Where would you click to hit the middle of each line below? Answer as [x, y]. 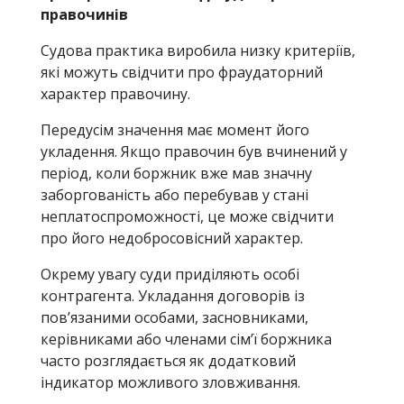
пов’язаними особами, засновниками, [174, 318]
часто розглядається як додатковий [168, 361]
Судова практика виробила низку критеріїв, [198, 51]
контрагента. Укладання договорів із [173, 296]
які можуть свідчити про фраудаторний [182, 73]
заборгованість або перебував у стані [174, 195]
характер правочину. [115, 94]
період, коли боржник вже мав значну [176, 174]
